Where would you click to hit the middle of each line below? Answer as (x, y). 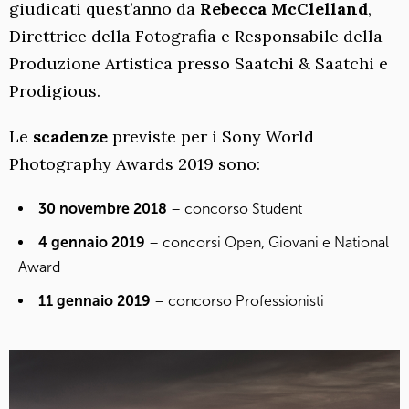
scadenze (70, 136)
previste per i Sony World (211, 136)
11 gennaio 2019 (94, 301)
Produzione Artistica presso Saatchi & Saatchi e (199, 63)
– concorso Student (235, 209)
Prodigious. (55, 91)
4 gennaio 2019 (92, 242)
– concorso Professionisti (237, 301)
